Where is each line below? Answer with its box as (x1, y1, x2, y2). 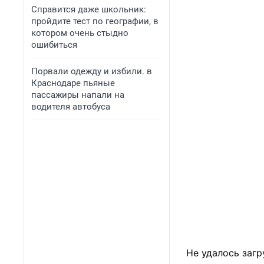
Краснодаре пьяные (31, 78, 115, 88)
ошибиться (31, 39, 77, 50)
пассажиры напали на (31, 90, 124, 100)
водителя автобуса (31, 101, 110, 112)
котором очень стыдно (31, 28, 128, 38)
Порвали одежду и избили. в (31, 66, 152, 77)
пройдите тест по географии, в (31, 16, 159, 27)
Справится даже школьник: (31, 4, 146, 15)
